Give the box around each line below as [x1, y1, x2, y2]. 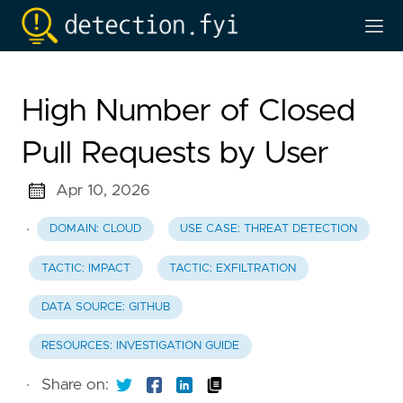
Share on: [41, 376, 109, 393]
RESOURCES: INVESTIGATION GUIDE [40, 340, 239, 353]
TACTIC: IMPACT [40, 262, 130, 274]
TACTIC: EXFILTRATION [169, 262, 297, 274]
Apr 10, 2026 [55, 183, 150, 199]
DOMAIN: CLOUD [49, 223, 141, 236]
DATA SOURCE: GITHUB [40, 300, 170, 313]
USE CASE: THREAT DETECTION [180, 223, 358, 236]
